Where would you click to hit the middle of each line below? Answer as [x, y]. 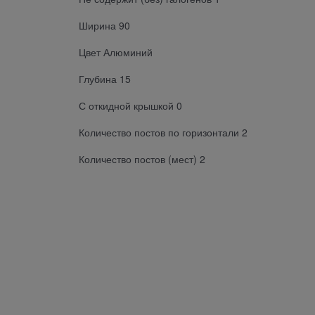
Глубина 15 [105, 78]
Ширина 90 [104, 25]
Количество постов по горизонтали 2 [163, 132]
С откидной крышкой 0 [130, 105]
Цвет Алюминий [116, 52]
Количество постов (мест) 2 [142, 159]
